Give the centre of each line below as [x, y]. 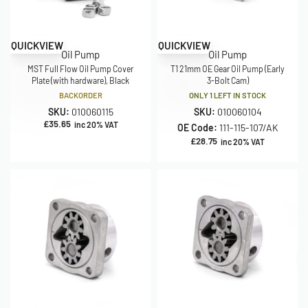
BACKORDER [80, 95]
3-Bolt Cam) [228, 80]
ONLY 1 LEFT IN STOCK [228, 95]
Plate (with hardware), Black [80, 80]
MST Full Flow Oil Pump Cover [80, 69]
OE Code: [198, 128]
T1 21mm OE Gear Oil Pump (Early [228, 69]
